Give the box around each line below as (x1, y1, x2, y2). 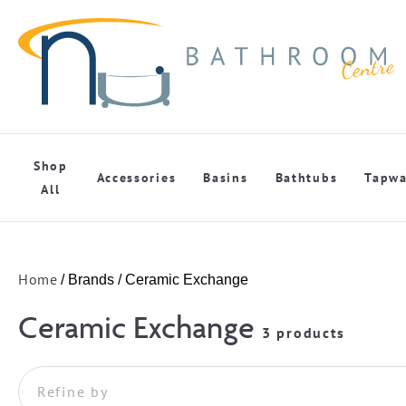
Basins (203, 169, 248, 186)
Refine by (37, 382, 109, 401)
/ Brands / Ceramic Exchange (57, 271, 249, 287)
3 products (262, 323, 346, 342)
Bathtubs (275, 169, 338, 186)
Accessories (96, 169, 177, 186)
